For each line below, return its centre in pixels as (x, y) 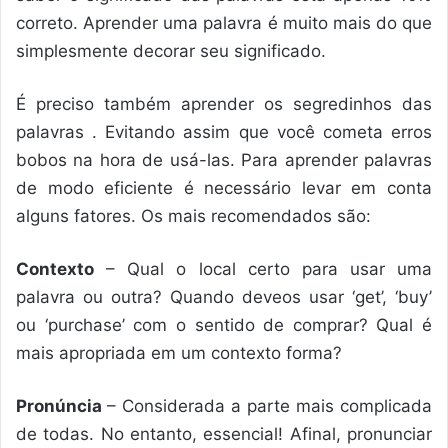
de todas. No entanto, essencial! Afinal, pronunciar (224, 433)
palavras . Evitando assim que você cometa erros (224, 131)
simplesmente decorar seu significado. (171, 50)
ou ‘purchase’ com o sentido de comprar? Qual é (224, 324)
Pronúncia (61, 405)
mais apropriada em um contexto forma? (179, 352)
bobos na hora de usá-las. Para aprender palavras (224, 159)
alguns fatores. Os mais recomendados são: (193, 215)
